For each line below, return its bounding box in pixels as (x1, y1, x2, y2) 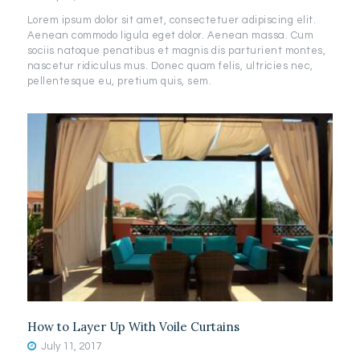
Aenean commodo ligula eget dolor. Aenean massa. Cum (27, 30, 314, 42)
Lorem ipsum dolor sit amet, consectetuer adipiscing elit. (27, 14, 317, 27)
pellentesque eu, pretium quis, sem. (27, 76, 212, 88)
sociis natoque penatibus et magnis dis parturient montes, (27, 45, 326, 57)
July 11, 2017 (41, 340, 102, 352)
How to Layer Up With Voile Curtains (27, 319, 239, 335)
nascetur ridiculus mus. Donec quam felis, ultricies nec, (27, 60, 313, 72)
